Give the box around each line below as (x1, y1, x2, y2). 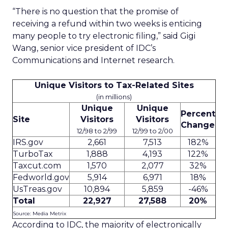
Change (181, 120, 215, 130)
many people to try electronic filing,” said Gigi (12, 31, 195, 41)
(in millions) (96, 93, 132, 101)
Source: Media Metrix (13, 210, 66, 217)
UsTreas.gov (13, 184, 62, 194)
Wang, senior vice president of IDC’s (12, 43, 156, 53)
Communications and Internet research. (12, 55, 175, 65)
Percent (181, 109, 215, 119)
